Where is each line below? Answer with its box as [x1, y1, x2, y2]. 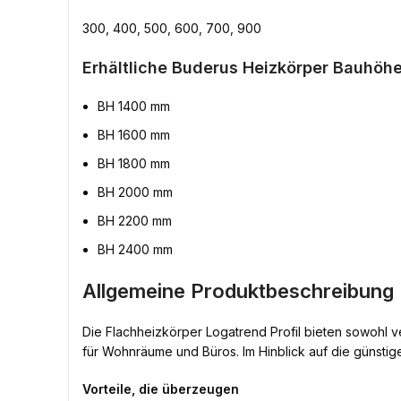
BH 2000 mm [98, 184, 173, 200]
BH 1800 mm [98, 156, 170, 171]
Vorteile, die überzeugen [82, 381, 239, 397]
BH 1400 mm [98, 98, 170, 114]
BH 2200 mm [98, 213, 172, 228]
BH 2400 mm [98, 242, 173, 257]
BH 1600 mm [98, 127, 170, 142]
